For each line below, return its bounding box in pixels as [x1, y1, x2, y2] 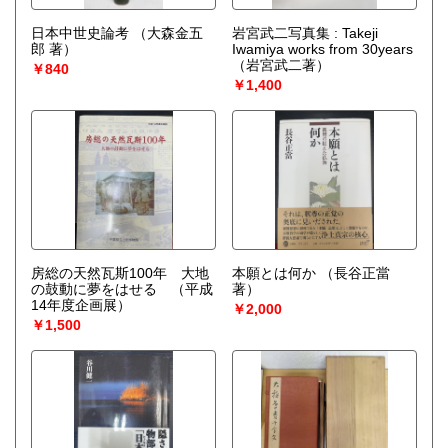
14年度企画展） [31, 297, 131, 314]
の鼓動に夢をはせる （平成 [31, 281, 213, 298]
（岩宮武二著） [231, 57, 330, 74]
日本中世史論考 [31, 25, 129, 42]
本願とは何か [231, 265, 316, 282]
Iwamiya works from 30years [231, 41, 413, 58]
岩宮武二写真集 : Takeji [231, 25, 378, 42]
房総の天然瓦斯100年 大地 [31, 265, 209, 282]
